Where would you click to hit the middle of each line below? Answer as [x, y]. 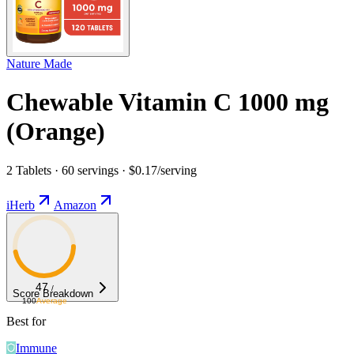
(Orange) [56, 132]
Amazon [75, 205]
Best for [26, 321]
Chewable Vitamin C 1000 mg [168, 102]
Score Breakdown [53, 293]
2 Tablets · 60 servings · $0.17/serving [102, 170]
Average [51, 300]
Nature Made [39, 63]
